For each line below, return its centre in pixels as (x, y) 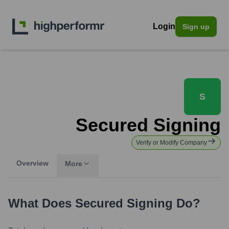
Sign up (196, 27)
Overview (32, 163)
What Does (42, 203)
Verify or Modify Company (171, 143)
